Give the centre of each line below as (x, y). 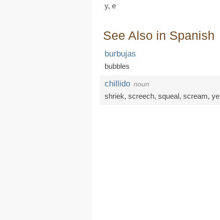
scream (195, 96)
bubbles (117, 66)
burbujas (120, 54)
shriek (114, 96)
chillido (117, 84)
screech (141, 96)
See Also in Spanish (159, 35)
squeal (169, 96)
